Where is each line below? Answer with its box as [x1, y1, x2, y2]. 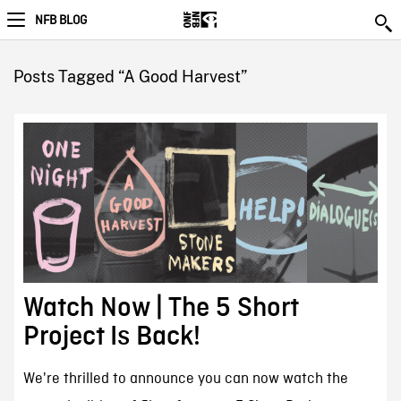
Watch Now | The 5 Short [22, 294, 298, 323]
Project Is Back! [22, 322, 200, 352]
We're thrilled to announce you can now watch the [22, 370, 348, 389]
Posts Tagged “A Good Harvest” [13, 67, 247, 86]
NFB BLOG [35, 13, 87, 29]
